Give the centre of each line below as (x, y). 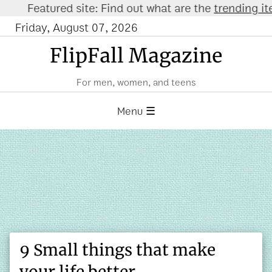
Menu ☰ (136, 111)
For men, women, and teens (136, 82)
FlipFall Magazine (136, 56)
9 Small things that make (117, 250)
